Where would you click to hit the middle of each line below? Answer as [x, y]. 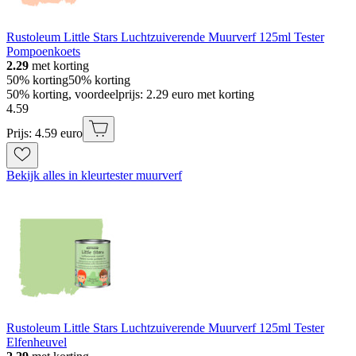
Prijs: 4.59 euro [44, 133]
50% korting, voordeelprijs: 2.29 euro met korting [130, 95]
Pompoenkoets [43, 52]
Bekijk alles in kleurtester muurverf [94, 176]
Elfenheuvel [37, 342]
